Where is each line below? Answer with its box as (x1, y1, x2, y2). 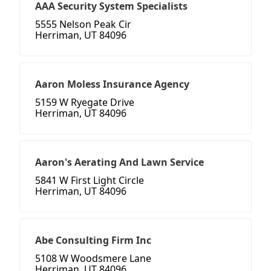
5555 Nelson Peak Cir (35, 18, 131, 31)
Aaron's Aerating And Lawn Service (35, 155, 204, 169)
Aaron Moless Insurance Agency (35, 77, 189, 91)
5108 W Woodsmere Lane (35, 252, 151, 266)
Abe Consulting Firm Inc (35, 233, 151, 247)
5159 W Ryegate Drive (35, 96, 134, 109)
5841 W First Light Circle (35, 174, 144, 188)
